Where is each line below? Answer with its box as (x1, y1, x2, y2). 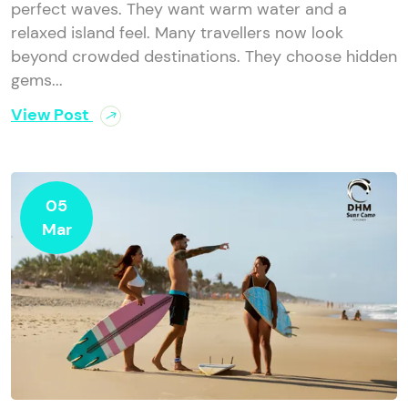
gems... (11, 69, 63, 92)
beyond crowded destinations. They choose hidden (11, 46, 397, 68)
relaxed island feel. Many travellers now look (11, 22, 343, 45)
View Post (11, 104, 93, 127)
